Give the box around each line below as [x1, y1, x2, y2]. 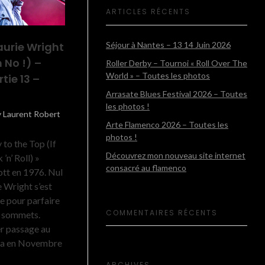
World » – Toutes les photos [106, 70, 210, 81]
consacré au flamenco [106, 162, 186, 173]
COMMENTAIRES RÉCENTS [106, 207, 218, 218]
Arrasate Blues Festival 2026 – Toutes [106, 89, 247, 99]
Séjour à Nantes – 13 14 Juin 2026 [106, 40, 231, 50]
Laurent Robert [2, 108, 60, 119]
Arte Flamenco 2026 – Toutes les [106, 119, 228, 130]
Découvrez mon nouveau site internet [106, 150, 245, 160]
